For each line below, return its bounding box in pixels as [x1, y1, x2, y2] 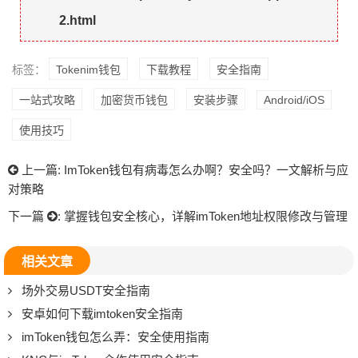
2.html [59, 14, 96, 27]
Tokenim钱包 [56, 63, 121, 76]
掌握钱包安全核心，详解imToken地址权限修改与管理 [64, 209, 348, 223]
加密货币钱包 [101, 93, 168, 106]
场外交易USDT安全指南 [22, 284, 150, 297]
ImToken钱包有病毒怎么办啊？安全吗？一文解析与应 [64, 163, 348, 177]
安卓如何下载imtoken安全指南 [22, 307, 183, 320]
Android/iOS [264, 93, 324, 106]
